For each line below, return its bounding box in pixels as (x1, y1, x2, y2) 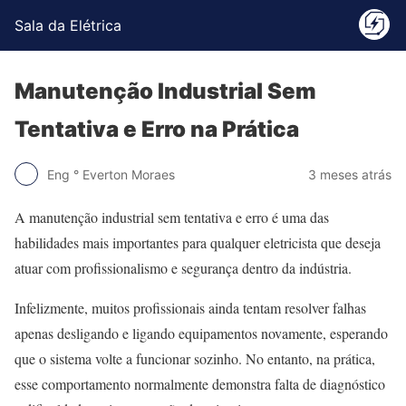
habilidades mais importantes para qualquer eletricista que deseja (14, 233, 381, 252)
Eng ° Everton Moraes (47, 166, 175, 182)
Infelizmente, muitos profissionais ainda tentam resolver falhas (14, 298, 366, 317)
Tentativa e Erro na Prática (14, 116, 299, 142)
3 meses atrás (308, 166, 391, 182)
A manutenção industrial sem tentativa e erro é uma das (14, 208, 329, 227)
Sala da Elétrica (14, 16, 121, 34)
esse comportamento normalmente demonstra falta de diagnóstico (14, 374, 385, 393)
